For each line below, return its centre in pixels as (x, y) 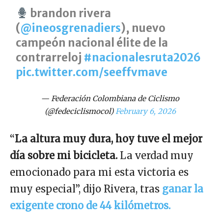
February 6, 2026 (145, 111)
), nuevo (143, 28)
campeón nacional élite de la (92, 42)
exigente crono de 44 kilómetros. (90, 205)
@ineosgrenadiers (71, 28)
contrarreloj (50, 57)
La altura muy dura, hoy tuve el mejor (109, 138)
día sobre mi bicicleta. (64, 155)
